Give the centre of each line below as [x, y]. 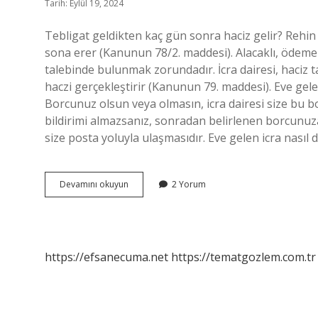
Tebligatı [145, 209]
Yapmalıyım [151, 247]
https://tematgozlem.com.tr [243, 257]
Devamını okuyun [94, 184]
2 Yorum [189, 184]
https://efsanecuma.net [106, 257]
